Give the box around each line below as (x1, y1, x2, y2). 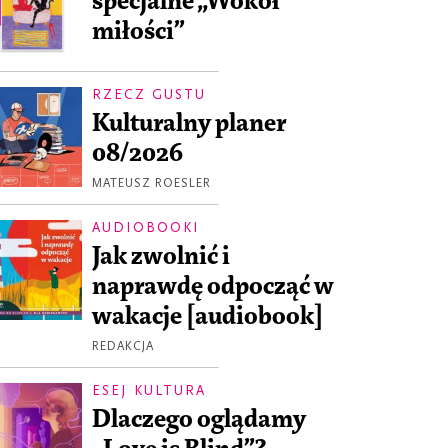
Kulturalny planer (92, 109, 286, 138)
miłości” (92, 17, 185, 46)
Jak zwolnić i (92, 242, 230, 271)
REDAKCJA (92, 338, 154, 353)
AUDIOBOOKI (92, 218, 200, 236)
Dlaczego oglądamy (92, 405, 306, 434)
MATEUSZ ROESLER (92, 175, 211, 190)
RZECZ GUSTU (92, 85, 206, 103)
